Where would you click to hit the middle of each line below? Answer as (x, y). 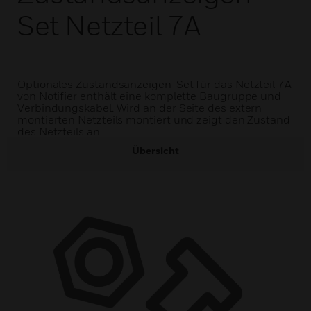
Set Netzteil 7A (109, 25)
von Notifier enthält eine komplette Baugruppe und (150, 96)
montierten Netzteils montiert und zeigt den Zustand (154, 119)
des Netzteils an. (60, 131)
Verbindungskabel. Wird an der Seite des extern (140, 108)
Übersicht (155, 150)
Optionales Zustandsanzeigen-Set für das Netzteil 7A (154, 84)
